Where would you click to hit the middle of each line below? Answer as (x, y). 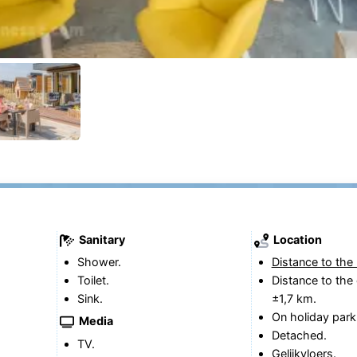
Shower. (99, 261)
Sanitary (100, 239)
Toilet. (93, 280)
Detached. (299, 335)
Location (296, 239)
